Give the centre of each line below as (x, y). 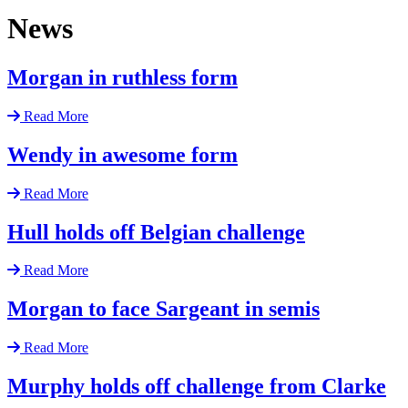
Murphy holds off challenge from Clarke (197, 387)
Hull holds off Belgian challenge (156, 232)
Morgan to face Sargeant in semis (163, 309)
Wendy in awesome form (122, 154)
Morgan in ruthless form (122, 77)
